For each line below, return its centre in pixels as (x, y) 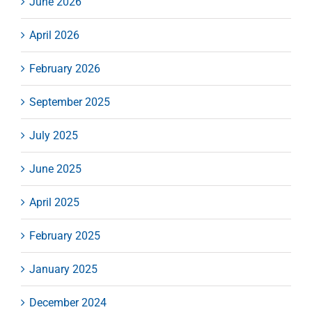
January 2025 (63, 270)
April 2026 (54, 36)
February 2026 (65, 69)
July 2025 (54, 136)
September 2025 (70, 102)
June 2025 (55, 169)
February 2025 (65, 236)
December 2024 (68, 303)
